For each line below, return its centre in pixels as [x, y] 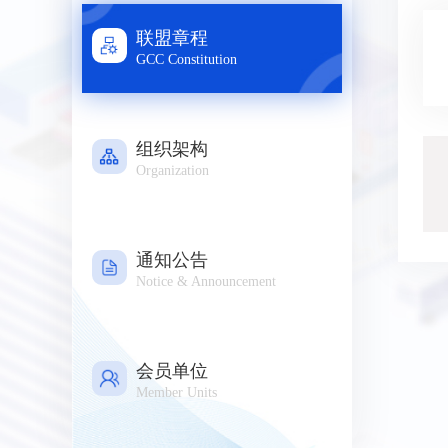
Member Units [176, 393]
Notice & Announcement [206, 282]
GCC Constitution [186, 60]
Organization [172, 171]
